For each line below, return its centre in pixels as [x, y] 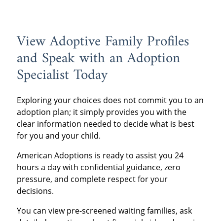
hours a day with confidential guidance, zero [98, 167]
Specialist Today [62, 75]
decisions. [35, 191]
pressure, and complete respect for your [92, 179]
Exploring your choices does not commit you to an [110, 100]
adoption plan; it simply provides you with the [101, 112]
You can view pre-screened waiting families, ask [104, 211]
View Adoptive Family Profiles [103, 42]
